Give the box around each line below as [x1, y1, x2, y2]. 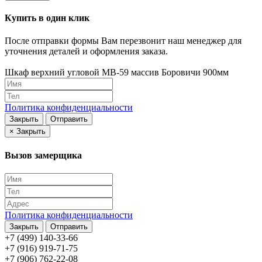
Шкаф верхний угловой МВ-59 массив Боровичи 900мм [5, 67, 229, 78]
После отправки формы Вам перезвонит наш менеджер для [5, 36, 242, 46]
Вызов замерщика [5, 150, 82, 160]
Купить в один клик [5, 13, 89, 23]
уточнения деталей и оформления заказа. [5, 46, 168, 57]
